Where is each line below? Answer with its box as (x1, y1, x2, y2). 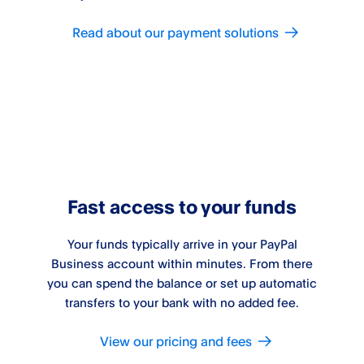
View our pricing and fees (99, 332, 252, 349)
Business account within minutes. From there (51, 255, 313, 271)
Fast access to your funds (67, 194, 297, 218)
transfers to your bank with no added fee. (65, 294, 299, 310)
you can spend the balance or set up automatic (47, 275, 317, 291)
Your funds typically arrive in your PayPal (67, 236, 297, 252)
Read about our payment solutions (72, 24, 279, 41)
